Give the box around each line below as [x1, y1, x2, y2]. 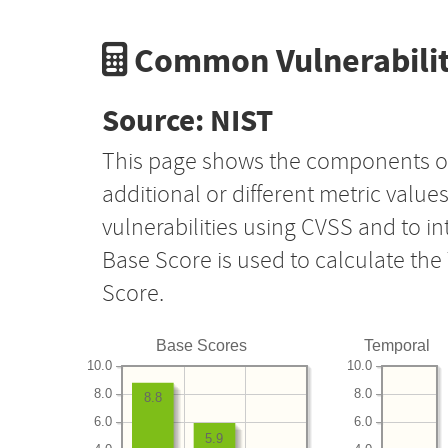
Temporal [363, 336, 430, 354]
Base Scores [156, 336, 248, 354]
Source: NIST [102, 100, 273, 142]
